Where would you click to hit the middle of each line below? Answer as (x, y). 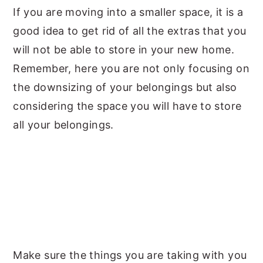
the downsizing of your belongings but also (125, 87)
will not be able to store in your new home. (124, 50)
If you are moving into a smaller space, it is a (128, 12)
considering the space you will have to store (127, 106)
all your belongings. (63, 125)
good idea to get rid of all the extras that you (130, 31)
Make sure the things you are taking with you (130, 255)
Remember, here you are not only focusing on (131, 68)
